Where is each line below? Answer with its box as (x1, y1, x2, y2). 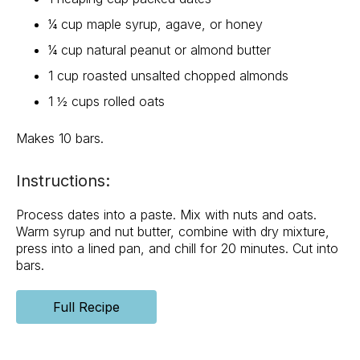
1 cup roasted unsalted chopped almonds (48, 67, 288, 84)
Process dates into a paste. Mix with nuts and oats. (16, 207, 317, 223)
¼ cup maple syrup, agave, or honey (48, 16, 263, 33)
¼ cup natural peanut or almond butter (48, 42, 271, 59)
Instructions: (16, 171, 110, 191)
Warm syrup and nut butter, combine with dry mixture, (16, 223, 329, 240)
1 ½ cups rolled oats (48, 93, 165, 110)
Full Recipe (53, 299, 120, 316)
